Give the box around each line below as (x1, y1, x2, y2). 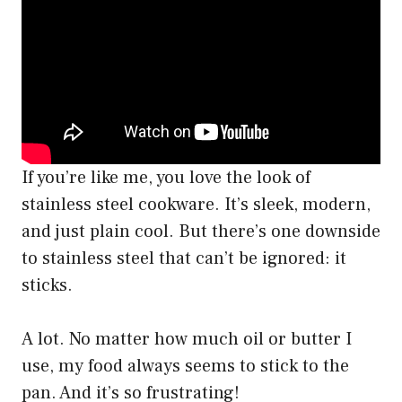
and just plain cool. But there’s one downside (22, 219, 380, 243)
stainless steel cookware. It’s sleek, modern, (22, 192, 371, 216)
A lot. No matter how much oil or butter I (22, 327, 352, 351)
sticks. (22, 273, 73, 297)
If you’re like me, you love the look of (22, 165, 310, 189)
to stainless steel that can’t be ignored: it (22, 246, 346, 270)
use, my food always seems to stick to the (22, 354, 349, 378)
